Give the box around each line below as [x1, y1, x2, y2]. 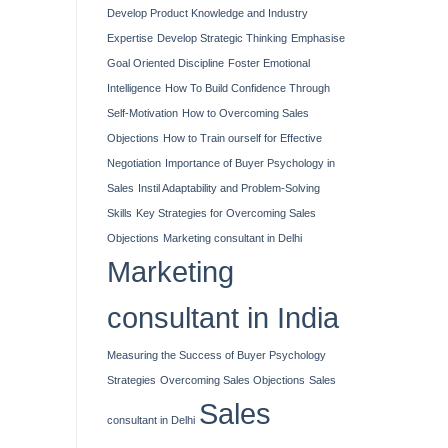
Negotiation [107, 156, 161, 169]
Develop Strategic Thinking [157, 31, 287, 44]
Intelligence [107, 81, 161, 94]
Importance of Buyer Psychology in [165, 156, 335, 169]
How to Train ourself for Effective [163, 131, 322, 144]
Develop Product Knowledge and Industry [107, 6, 308, 19]
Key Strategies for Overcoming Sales [136, 206, 316, 219]
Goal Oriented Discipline [107, 56, 224, 69]
